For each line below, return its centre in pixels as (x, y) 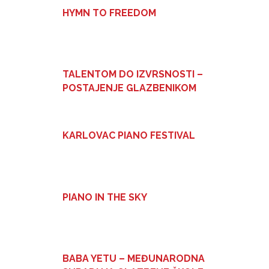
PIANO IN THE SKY (105, 197)
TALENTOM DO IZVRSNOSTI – (133, 74)
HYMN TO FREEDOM (109, 13)
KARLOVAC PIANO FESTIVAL (129, 136)
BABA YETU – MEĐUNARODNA (134, 259)
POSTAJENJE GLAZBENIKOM (129, 88)
